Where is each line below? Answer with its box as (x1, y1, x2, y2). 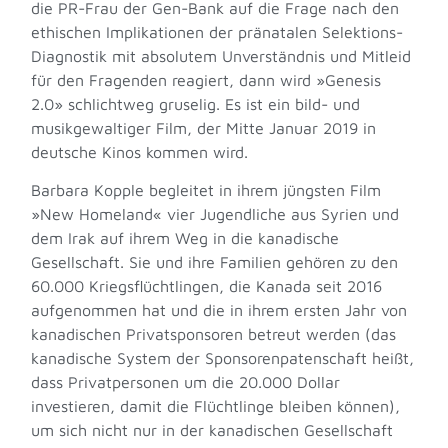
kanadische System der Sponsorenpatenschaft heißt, (31, 348, 415, 367)
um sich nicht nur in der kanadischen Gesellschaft (31, 420, 394, 439)
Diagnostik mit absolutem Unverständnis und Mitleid (31, 46, 412, 65)
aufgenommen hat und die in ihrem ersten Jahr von (31, 300, 408, 319)
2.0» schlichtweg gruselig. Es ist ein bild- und (31, 94, 361, 113)
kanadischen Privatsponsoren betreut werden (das (31, 324, 397, 343)
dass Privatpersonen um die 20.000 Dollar (31, 372, 341, 391)
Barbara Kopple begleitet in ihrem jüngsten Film (31, 180, 382, 199)
